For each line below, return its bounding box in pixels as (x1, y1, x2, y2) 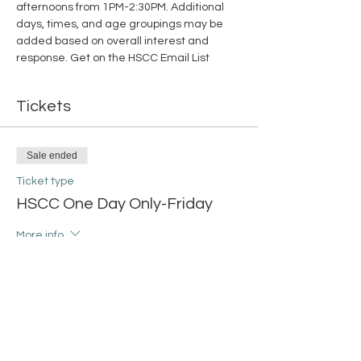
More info (16, 230, 64, 242)
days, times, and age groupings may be (16, 19, 226, 31)
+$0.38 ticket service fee (16, 302, 144, 314)
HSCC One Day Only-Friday (16, 196, 213, 213)
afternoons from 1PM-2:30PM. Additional (16, 2, 226, 14)
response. (16, 52, 70, 64)
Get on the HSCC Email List (70, 52, 210, 64)
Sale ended (27, 150, 77, 162)
